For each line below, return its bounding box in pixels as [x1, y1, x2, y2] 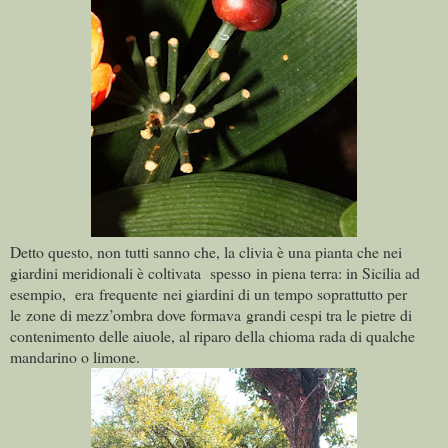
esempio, [10, 283, 70, 305]
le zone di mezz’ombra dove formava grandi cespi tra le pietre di [10, 304, 412, 326]
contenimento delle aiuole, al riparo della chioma [10, 325, 315, 347]
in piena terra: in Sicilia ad [256, 262, 420, 284]
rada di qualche [319, 325, 415, 347]
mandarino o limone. [10, 346, 140, 368]
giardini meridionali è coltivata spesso [10, 262, 251, 284]
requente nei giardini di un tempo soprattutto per [104, 283, 407, 305]
